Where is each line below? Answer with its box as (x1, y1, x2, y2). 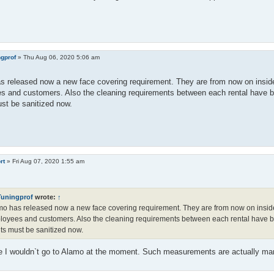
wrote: (32, 193, 57, 201)
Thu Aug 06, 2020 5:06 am (23, 54, 100, 61)
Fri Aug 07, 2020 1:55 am (12, 158, 85, 165)
